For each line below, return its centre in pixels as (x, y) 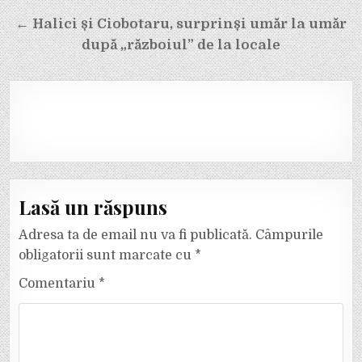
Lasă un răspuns (93, 206)
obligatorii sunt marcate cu (107, 255)
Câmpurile (290, 235)
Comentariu (59, 283)
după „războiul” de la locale (181, 44)
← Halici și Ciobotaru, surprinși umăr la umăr (181, 23)
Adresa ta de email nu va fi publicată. (136, 235)
